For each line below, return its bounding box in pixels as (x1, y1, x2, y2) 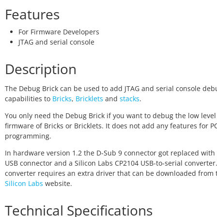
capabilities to (5, 94, 52, 103)
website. (43, 179, 72, 188)
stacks (120, 94, 139, 103)
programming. (5, 131, 51, 140)
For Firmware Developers (18, 27, 99, 36)
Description (5, 60, 77, 78)
